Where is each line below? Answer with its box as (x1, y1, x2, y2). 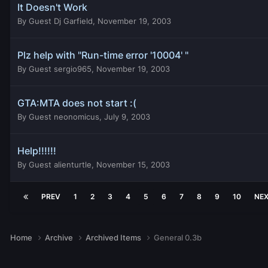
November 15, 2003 (96, 159, 170, 169)
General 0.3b (154, 232, 202, 242)
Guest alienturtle (29, 159, 92, 169)
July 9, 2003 (104, 111, 150, 121)
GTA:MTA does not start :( (17, 96, 136, 109)
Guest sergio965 (29, 63, 92, 74)
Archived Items (86, 232, 143, 242)
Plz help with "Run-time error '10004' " (17, 48, 188, 61)
